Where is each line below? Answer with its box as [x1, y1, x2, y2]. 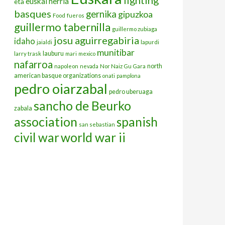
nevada [80, 62, 98, 69]
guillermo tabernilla [14, 20, 110, 34]
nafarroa [14, 58, 53, 70]
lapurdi [141, 38, 159, 45]
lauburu [43, 49, 64, 57]
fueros [67, 12, 84, 19]
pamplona [117, 72, 141, 79]
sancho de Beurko [34, 97, 131, 113]
